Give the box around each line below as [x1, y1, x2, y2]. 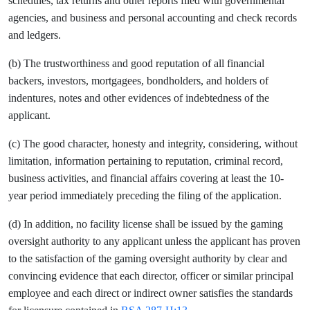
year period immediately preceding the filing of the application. [8, 190, 282, 201]
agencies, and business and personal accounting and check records [8, 12, 297, 24]
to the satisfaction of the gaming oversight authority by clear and [8, 253, 287, 264]
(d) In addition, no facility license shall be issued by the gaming [8, 218, 283, 230]
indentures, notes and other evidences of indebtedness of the [8, 92, 269, 104]
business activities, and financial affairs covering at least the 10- [8, 172, 284, 184]
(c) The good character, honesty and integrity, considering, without [8, 138, 298, 149]
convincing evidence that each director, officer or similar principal [8, 270, 293, 282]
